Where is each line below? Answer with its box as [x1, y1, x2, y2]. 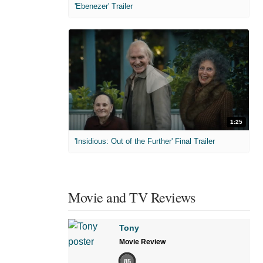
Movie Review [119, 238, 166, 247]
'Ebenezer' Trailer [75, 1, 133, 11]
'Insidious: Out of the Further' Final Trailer [75, 137, 215, 146]
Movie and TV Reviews [68, 188, 195, 207]
